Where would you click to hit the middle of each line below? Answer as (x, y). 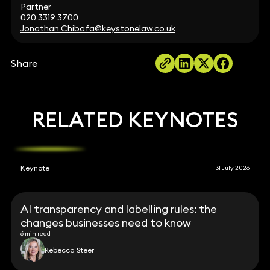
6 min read (36, 234)
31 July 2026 (233, 168)
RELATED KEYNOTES (135, 120)
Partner (36, 7)
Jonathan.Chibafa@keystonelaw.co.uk (98, 29)
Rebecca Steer (70, 250)
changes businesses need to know (106, 223)
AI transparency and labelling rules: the (119, 209)
